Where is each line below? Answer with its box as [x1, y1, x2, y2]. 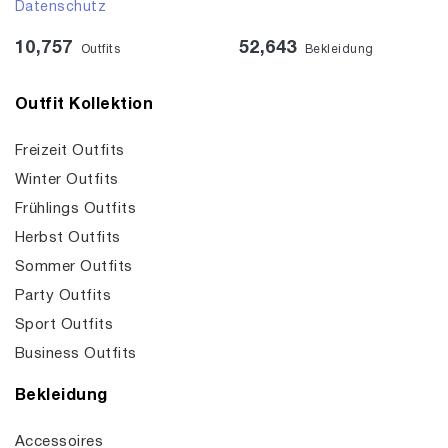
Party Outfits [15, 289, 112, 303]
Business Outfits [15, 347, 137, 361]
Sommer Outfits [15, 260, 133, 274]
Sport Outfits [15, 318, 114, 332]
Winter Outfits [15, 173, 119, 187]
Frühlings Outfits [15, 202, 137, 216]
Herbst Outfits [15, 231, 121, 245]
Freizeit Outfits [15, 144, 125, 158]
